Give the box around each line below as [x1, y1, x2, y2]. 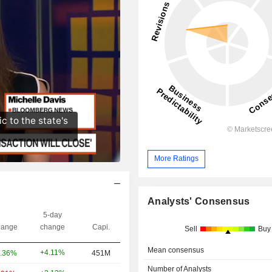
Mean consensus [148, 245, 205, 254]
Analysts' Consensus [148, 195, 250, 206]
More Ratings [154, 154, 199, 163]
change [40, 222, 65, 231]
